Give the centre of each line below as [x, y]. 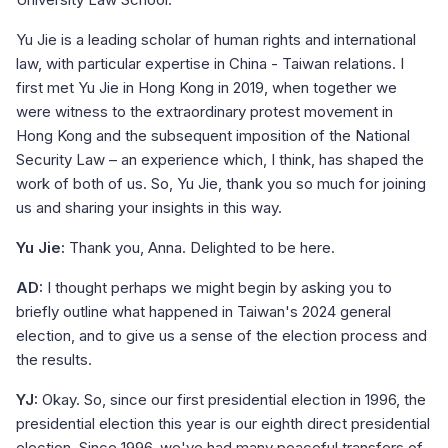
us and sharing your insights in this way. [149, 208]
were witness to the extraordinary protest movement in [204, 112]
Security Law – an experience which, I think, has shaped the [220, 160]
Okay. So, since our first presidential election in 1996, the [232, 400]
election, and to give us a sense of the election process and [221, 336]
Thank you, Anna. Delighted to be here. [200, 248]
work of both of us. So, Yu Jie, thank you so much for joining [221, 184]
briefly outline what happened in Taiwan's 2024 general [203, 312]
